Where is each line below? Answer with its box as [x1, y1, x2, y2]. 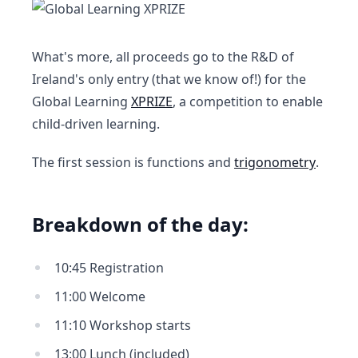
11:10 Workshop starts [54, 316, 191, 334]
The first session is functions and [32, 153, 234, 171]
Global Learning [32, 93, 131, 110]
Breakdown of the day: [32, 211, 249, 237]
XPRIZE [131, 93, 173, 110]
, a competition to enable [173, 93, 323, 110]
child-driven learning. [32, 115, 160, 133]
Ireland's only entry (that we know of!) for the [32, 70, 306, 88]
